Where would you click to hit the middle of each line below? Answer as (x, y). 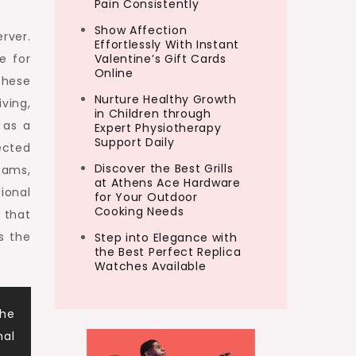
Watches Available (150, 267)
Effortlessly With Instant (166, 45)
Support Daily (134, 143)
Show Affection (141, 31)
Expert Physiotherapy (158, 128)
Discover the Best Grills (164, 169)
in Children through (153, 114)
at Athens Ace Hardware (167, 183)
